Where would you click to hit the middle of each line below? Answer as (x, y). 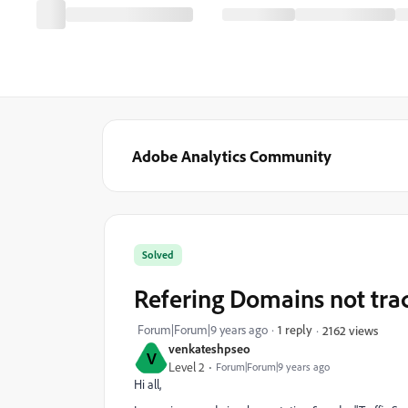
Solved (158, 255)
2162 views (350, 330)
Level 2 (187, 367)
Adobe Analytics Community (232, 156)
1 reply (295, 329)
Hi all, (148, 384)
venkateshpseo (209, 348)
